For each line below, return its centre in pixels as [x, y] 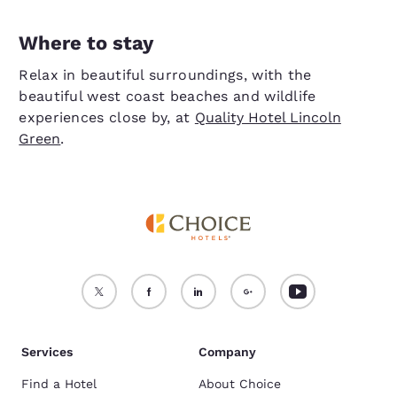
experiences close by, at [107, 117]
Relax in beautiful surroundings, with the [165, 75]
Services [47, 352]
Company [227, 352]
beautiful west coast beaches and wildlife [167, 96]
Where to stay [86, 43]
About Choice [240, 384]
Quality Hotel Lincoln [268, 117]
